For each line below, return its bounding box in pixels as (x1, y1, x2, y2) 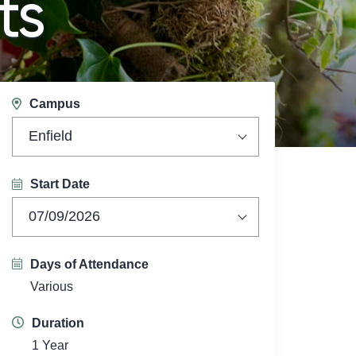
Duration (32, 316, 85, 330)
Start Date (30, 177, 91, 191)
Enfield (29, 128, 73, 144)
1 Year (32, 339, 69, 352)
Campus (29, 97, 81, 110)
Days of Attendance (30, 257, 149, 271)
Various (30, 280, 74, 293)
